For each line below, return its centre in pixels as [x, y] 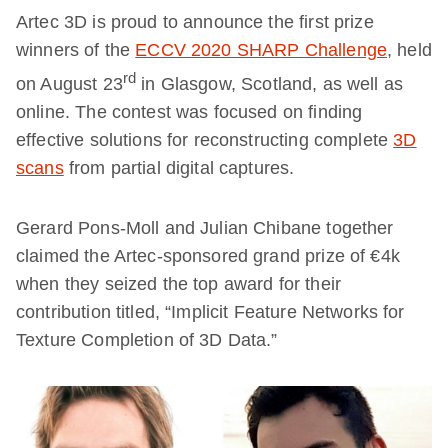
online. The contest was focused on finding [189, 112]
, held [409, 50]
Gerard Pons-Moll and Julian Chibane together [205, 228]
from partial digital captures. [179, 168]
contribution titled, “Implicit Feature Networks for [210, 312]
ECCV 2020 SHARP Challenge [261, 50]
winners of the [76, 50]
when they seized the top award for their [178, 284]
